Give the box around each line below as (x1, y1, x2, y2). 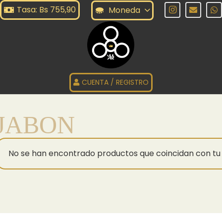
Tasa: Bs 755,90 (17, 4, 76, 15)
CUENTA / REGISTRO (82, 77, 149, 87)
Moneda (108, 4, 140, 16)
